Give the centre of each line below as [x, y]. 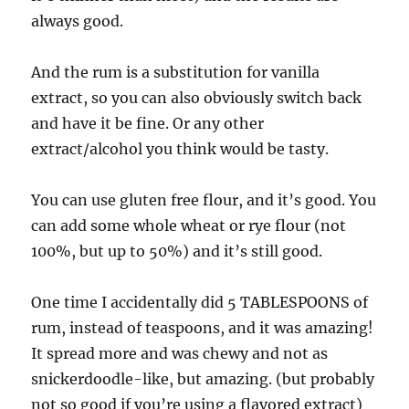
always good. [78, 21]
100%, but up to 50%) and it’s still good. [177, 252]
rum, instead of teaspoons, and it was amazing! [203, 328]
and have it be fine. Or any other [148, 124]
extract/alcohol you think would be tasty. [180, 149]
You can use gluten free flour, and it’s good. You [204, 200]
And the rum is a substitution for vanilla [176, 73]
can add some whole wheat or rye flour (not [189, 226]
